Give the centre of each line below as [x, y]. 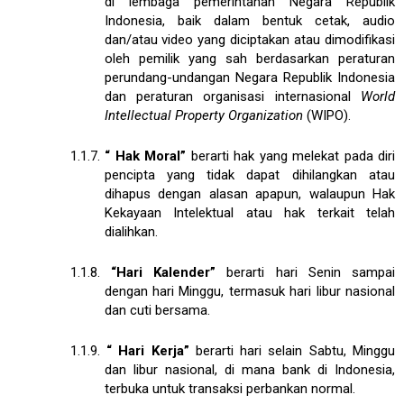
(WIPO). [328, 115]
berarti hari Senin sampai [306, 272]
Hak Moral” [151, 156]
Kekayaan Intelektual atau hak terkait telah [249, 212]
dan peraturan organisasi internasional [232, 96]
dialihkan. [131, 231]
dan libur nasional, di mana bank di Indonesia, [249, 369]
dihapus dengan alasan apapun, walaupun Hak [249, 193]
